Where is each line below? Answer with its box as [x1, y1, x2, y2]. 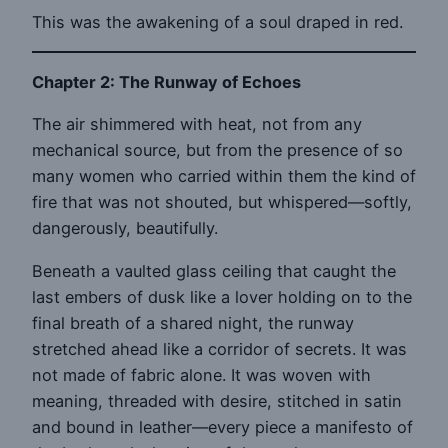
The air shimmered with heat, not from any [32, 114, 362, 135]
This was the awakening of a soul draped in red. [32, 11, 403, 32]
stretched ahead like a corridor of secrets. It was [32, 338, 407, 359]
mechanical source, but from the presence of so [32, 140, 403, 161]
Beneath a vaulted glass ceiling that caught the [32, 260, 396, 281]
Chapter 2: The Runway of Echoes [32, 72, 301, 93]
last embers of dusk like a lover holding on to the [32, 286, 412, 307]
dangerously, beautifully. [32, 218, 218, 239]
